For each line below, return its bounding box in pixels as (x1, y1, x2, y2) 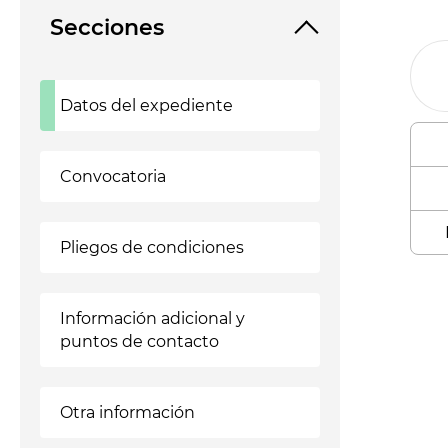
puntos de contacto (60, 332, 219, 351)
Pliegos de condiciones (60, 238, 244, 257)
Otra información (60, 403, 195, 422)
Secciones (50, 14, 164, 41)
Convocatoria (60, 167, 166, 186)
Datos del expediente (60, 96, 233, 115)
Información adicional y (60, 309, 245, 328)
